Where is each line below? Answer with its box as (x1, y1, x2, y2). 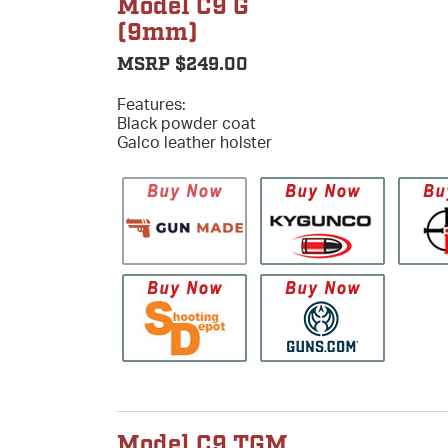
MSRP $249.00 (117, 52, 248, 77)
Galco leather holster (117, 131, 272, 152)
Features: (117, 93, 186, 114)
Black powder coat (117, 112, 256, 133)
